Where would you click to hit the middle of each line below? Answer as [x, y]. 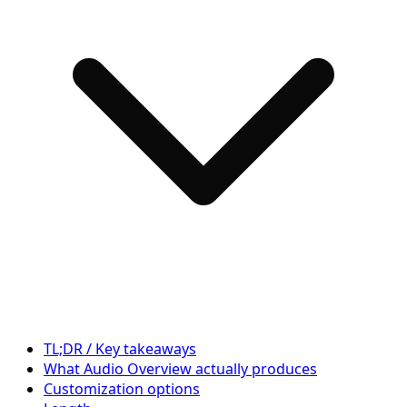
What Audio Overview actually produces [180, 368]
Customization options [122, 388]
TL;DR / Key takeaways [120, 348]
